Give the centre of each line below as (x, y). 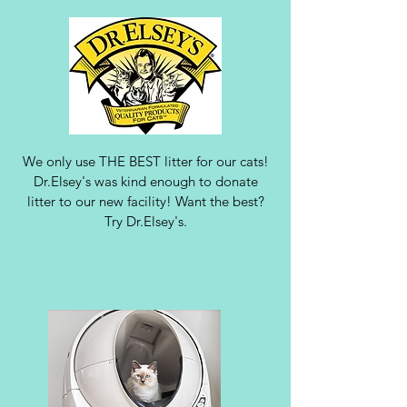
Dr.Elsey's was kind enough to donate (145, 181)
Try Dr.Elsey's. (145, 221)
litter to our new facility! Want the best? (145, 201)
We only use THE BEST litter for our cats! (145, 161)
